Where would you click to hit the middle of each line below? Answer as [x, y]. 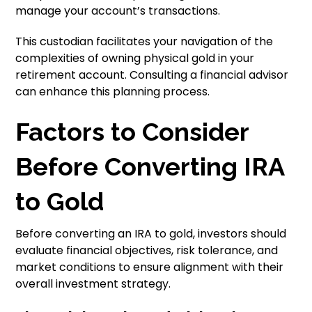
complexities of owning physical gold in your [135, 58]
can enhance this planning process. [113, 92]
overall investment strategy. [93, 284]
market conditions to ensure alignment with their [150, 267]
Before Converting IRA [150, 166]
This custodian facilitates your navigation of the [145, 41]
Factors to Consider [132, 132]
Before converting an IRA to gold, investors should [151, 234]
